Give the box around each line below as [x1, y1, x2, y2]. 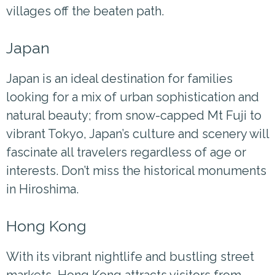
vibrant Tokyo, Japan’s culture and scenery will [6, 126, 269, 141]
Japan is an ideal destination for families [6, 71, 233, 86]
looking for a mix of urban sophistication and [6, 89, 259, 104]
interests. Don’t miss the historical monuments [6, 163, 266, 178]
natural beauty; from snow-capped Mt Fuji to [6, 107, 261, 123]
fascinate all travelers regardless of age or [6, 144, 246, 160]
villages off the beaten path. [6, 3, 164, 18]
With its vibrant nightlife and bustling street [6, 249, 254, 264]
